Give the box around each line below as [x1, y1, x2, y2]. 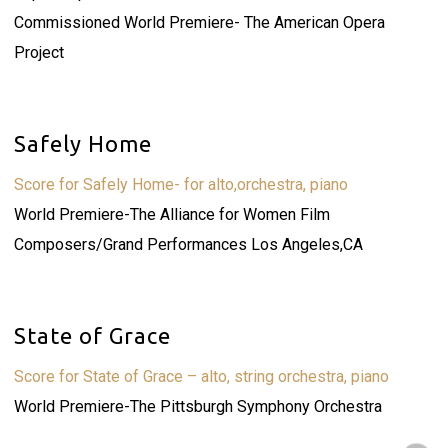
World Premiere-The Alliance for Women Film [13, 205, 330, 224]
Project [13, 43, 64, 62]
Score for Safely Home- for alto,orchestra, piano [13, 175, 348, 194]
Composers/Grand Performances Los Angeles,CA [13, 235, 363, 254]
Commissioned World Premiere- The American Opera [13, 13, 385, 32]
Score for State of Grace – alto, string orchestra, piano [13, 367, 389, 386]
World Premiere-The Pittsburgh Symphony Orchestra [13, 397, 382, 416]
